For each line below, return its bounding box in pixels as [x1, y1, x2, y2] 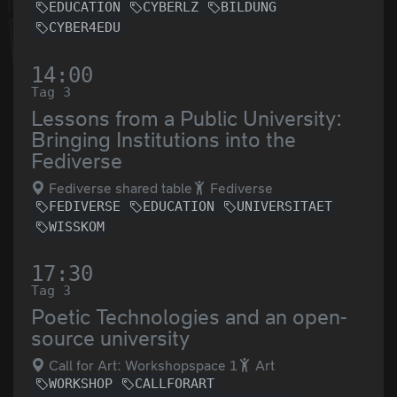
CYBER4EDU [49, 19, 121, 36]
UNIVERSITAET [237, 198, 332, 214]
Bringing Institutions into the [31, 127, 296, 152]
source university [31, 325, 190, 350]
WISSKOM [49, 218, 105, 235]
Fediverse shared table [45, 180, 192, 196]
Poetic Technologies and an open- [31, 304, 347, 329]
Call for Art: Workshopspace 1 [45, 357, 237, 373]
